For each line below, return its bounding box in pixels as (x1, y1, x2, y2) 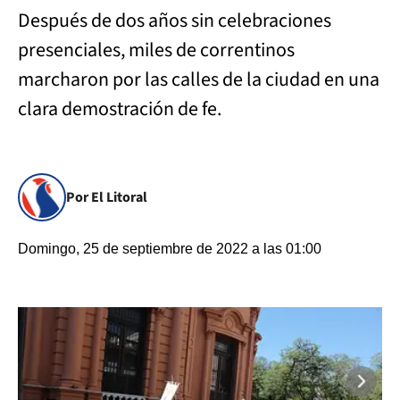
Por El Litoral (66, 187, 147, 207)
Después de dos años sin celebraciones (18, 6, 331, 35)
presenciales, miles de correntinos (18, 36, 295, 64)
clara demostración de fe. (18, 95, 225, 123)
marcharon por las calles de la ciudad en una (18, 65, 379, 94)
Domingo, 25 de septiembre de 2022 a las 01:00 (18, 241, 321, 256)
